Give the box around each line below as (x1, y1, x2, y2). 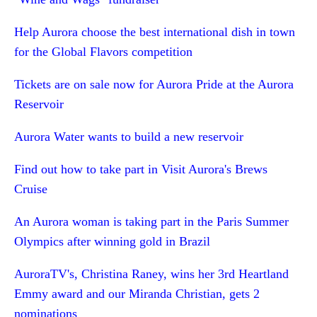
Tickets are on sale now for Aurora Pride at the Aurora (14, 77, 294, 91)
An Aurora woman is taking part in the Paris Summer (14, 214, 289, 229)
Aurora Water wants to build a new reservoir (14, 129, 243, 144)
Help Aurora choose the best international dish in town (14, 25, 295, 39)
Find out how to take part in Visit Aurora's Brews (14, 162, 267, 176)
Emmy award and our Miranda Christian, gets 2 (14, 287, 260, 301)
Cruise (14, 182, 47, 196)
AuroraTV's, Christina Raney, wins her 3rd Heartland (14, 267, 289, 281)
